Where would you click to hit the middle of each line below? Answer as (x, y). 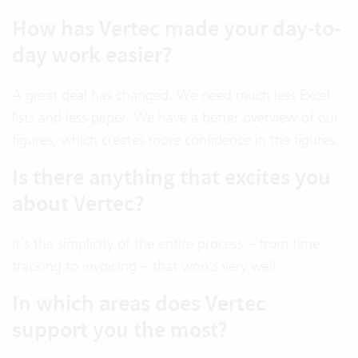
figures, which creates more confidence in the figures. (175, 140)
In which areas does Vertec (139, 304)
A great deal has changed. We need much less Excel (171, 95)
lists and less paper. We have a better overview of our (175, 117)
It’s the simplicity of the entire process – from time (166, 244)
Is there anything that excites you (171, 177)
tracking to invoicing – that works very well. (146, 266)
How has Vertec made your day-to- (177, 29)
